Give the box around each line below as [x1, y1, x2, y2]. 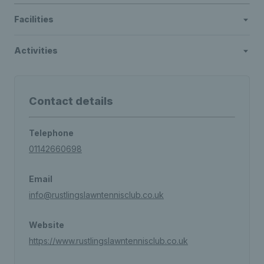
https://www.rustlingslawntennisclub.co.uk [29, 236, 188, 246]
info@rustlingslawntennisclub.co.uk [29, 190, 164, 200]
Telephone [29, 128, 74, 138]
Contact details [29, 95, 113, 107]
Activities [14, 45, 58, 55]
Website [29, 220, 64, 230]
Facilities [14, 14, 54, 24]
